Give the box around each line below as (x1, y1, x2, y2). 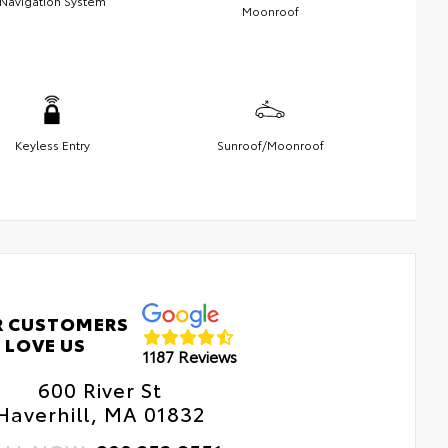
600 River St (37, 374, 162, 403)
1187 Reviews (141, 344, 237, 368)
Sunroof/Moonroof (216, 135, 324, 153)
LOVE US (5, 330, 87, 357)
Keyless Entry (14, 135, 90, 153)
